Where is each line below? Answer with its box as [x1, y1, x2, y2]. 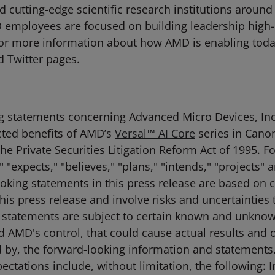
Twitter [7, 52, 43, 66]
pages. [43, 52, 80, 66]
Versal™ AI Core [115, 126, 195, 141]
